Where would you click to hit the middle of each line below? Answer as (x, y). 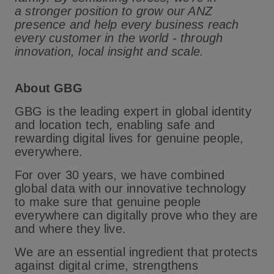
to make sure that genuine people (108, 202)
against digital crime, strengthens (106, 265)
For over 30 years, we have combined (120, 175)
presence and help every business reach (127, 24)
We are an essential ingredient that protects (136, 252)
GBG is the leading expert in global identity (133, 111)
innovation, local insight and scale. (111, 51)
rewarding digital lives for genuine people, (129, 138)
